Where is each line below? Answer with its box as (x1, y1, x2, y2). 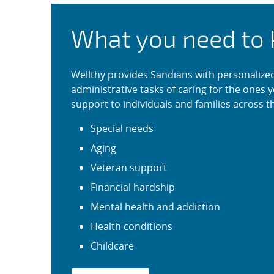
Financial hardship (91, 180, 175, 194)
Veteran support (91, 161, 167, 174)
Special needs (91, 122, 154, 135)
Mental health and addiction (91, 200, 220, 213)
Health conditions (91, 220, 172, 233)
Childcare (91, 239, 134, 253)
